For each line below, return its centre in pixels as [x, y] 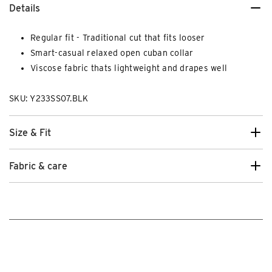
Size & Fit [30, 132]
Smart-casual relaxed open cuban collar [112, 53]
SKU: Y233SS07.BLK [49, 99]
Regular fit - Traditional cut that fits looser [118, 38]
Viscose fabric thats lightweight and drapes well [129, 68]
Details [25, 8]
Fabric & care [38, 166]
